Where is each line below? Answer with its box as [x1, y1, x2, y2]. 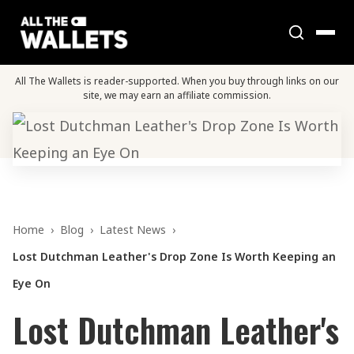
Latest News [100, 222, 166, 237]
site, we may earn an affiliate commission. [83, 88, 271, 102]
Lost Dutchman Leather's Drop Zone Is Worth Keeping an [13, 249, 336, 264]
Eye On [13, 276, 51, 291]
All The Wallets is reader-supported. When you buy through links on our [15, 74, 339, 88]
